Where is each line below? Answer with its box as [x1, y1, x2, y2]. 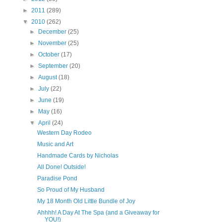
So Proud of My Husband [37, 186, 105, 193]
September [38, 62, 70, 69]
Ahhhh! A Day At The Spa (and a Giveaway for [37, 209, 160, 216]
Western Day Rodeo [37, 129, 92, 136]
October [38, 51, 61, 58]
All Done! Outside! [37, 164, 86, 170]
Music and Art [37, 141, 73, 148]
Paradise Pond [37, 175, 77, 182]
